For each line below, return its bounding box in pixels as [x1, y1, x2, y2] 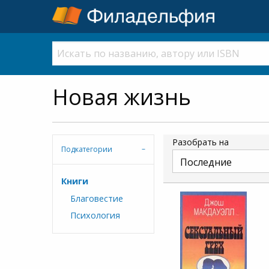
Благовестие [70, 192, 123, 204]
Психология [70, 210, 120, 222]
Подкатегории [61, 144, 113, 154]
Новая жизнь [52, 82, 191, 112]
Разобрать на [172, 136, 229, 148]
